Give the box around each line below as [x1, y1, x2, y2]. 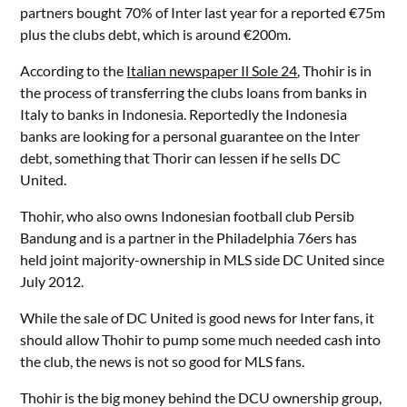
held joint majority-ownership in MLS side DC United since [20, 251, 385, 268]
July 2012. [20, 273, 84, 290]
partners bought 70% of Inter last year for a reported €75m [20, 4, 386, 21]
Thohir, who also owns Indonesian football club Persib [20, 207, 355, 224]
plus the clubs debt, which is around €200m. [20, 25, 292, 43]
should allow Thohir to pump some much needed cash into [20, 331, 382, 348]
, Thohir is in [297, 62, 372, 79]
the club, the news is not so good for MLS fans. [20, 352, 305, 370]
